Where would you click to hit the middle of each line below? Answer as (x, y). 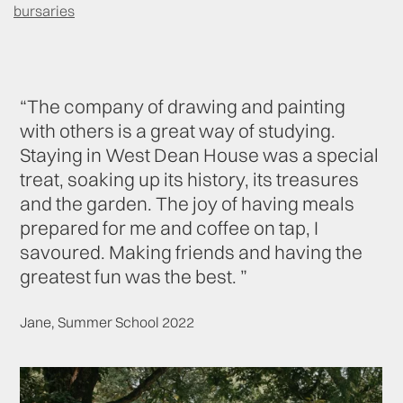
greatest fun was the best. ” (134, 277)
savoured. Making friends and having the (192, 252)
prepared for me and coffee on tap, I (170, 228)
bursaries (44, 11)
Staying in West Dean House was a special (200, 155)
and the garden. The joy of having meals (188, 204)
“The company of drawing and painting (183, 107)
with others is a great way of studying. (178, 131)
